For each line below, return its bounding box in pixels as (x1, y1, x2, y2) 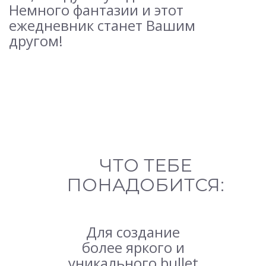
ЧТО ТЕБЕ (99, 154, 192, 177)
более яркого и (81, 237, 185, 258)
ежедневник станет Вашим (9, 15, 195, 36)
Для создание (86, 222, 180, 242)
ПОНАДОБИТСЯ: (66, 174, 224, 197)
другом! (9, 31, 63, 51)
